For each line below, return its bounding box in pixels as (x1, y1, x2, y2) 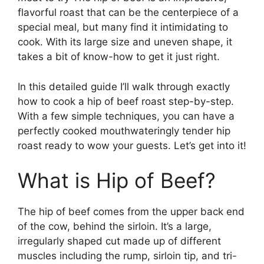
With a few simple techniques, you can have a (18, 110, 235, 122)
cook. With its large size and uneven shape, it (18, 36, 232, 48)
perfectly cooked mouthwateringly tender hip (18, 124, 230, 137)
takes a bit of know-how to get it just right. (18, 51, 220, 63)
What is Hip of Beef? (18, 168, 216, 193)
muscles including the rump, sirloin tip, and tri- (18, 250, 237, 262)
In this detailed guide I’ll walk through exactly (18, 80, 230, 93)
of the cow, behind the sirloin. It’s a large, (18, 220, 212, 233)
